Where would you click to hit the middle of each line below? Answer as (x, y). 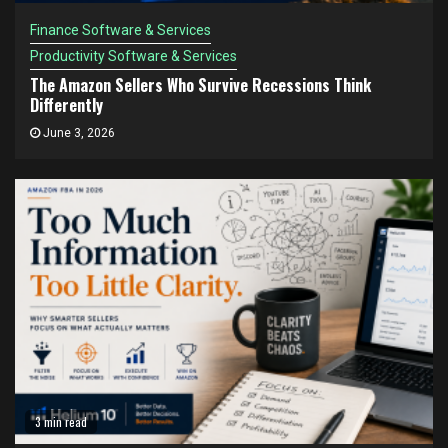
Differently (66, 105)
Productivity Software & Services (133, 56)
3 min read (61, 421)
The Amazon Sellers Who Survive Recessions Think (200, 85)
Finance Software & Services (120, 30)
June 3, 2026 (77, 133)
